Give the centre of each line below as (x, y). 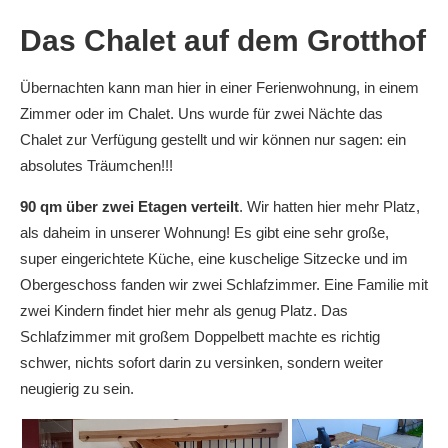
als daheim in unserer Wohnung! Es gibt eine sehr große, (204, 232)
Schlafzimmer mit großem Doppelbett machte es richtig (200, 336)
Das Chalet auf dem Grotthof (223, 40)
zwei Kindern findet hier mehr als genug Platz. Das (184, 310)
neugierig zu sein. (77, 388)
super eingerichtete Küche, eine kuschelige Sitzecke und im (214, 258)
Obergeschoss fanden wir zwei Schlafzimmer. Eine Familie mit (224, 284)
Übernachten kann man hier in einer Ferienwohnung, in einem (219, 87)
